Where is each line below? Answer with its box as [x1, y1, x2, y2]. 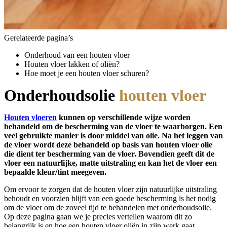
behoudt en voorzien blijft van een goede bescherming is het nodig [4, 194, 216, 203]
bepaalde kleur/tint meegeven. [4, 168, 106, 176]
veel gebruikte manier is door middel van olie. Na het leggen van [4, 131, 223, 140]
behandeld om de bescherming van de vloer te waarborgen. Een [4, 122, 222, 131]
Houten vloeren [4, 113, 57, 122]
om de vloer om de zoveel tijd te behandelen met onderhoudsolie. [4, 203, 212, 212]
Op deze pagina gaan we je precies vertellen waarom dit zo [4, 212, 192, 221]
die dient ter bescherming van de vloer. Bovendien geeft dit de [4, 149, 214, 158]
